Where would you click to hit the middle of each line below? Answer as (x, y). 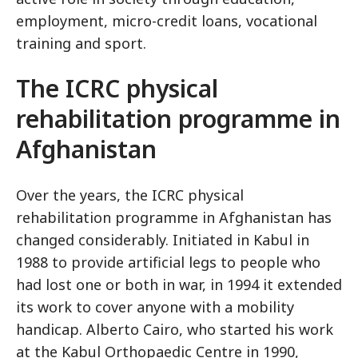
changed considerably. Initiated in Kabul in (163, 240)
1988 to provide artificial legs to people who (168, 262)
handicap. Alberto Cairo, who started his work (175, 329)
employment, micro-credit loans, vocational (167, 21)
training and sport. (81, 43)
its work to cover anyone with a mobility (155, 307)
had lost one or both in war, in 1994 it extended (179, 284)
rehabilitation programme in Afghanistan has (174, 217)
